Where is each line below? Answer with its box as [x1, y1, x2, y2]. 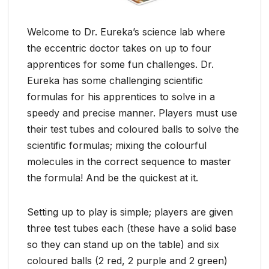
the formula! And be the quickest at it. [27, 171, 198, 184]
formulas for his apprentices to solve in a [27, 90, 215, 103]
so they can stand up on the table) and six [27, 238, 219, 250]
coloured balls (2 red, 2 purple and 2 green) [27, 254, 228, 267]
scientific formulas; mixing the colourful [27, 139, 207, 151]
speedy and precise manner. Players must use [27, 106, 237, 119]
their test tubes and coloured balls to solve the [27, 122, 239, 135]
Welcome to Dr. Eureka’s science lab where [27, 25, 225, 38]
